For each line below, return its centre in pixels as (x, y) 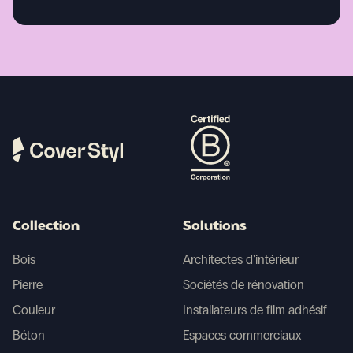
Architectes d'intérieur (241, 260)
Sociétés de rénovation (243, 285)
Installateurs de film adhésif (255, 310)
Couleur (34, 310)
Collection (46, 227)
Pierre (28, 285)
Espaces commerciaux (242, 336)
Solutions (215, 227)
